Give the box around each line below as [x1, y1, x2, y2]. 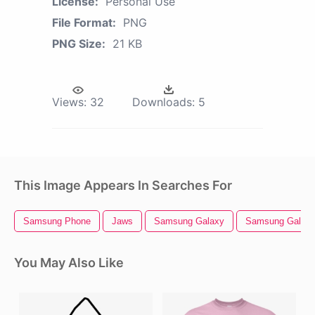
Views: [52, 94, 86, 109]
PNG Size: [52, 36, 105, 51]
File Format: [52, 15, 116, 30]
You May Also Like [14, 255, 124, 270]
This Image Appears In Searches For [14, 177, 232, 193]
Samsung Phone [23, 215, 91, 226]
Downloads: [132, 94, 195, 109]
